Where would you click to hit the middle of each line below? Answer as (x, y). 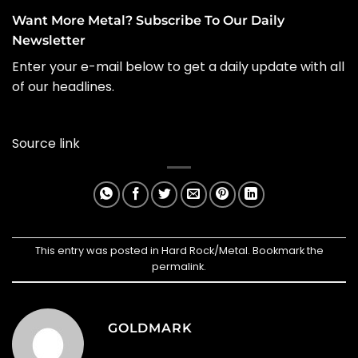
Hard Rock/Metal (204, 251)
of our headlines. (63, 87)
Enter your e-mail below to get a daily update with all (178, 67)
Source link (46, 143)
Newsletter (49, 41)
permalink (178, 267)
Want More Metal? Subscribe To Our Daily (148, 21)
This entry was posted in (98, 251)
